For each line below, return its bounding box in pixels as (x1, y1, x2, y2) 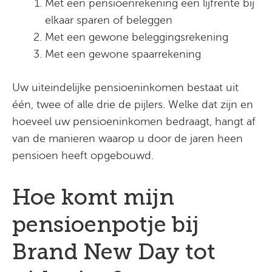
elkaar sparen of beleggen (45, 14, 172, 27)
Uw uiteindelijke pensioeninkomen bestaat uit (12, 81, 239, 94)
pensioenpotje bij (12, 211, 199, 237)
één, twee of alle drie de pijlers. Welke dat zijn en (12, 98, 253, 111)
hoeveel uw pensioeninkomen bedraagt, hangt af (12, 115, 256, 128)
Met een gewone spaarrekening (45, 48, 201, 61)
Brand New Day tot (12, 238, 216, 265)
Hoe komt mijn (12, 183, 174, 210)
